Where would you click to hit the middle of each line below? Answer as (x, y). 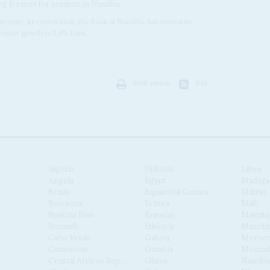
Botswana (66, 203)
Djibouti (159, 168)
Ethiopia (160, 226)
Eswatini (160, 214)
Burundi (63, 226)
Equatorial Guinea (177, 191)
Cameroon (68, 249)
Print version (152, 84)
